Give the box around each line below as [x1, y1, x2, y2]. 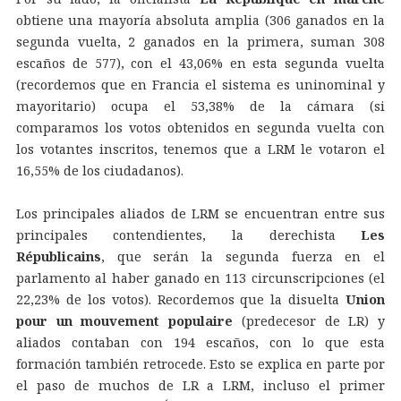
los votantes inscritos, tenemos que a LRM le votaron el [15, 141, 386, 158]
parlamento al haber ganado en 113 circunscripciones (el [15, 269, 386, 287]
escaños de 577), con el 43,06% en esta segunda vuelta [15, 55, 386, 73]
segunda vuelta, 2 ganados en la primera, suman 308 [15, 33, 386, 51]
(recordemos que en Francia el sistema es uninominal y [15, 76, 386, 94]
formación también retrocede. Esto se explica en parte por [15, 355, 386, 373]
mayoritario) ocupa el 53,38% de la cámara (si [15, 98, 386, 115]
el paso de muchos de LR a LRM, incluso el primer [15, 377, 386, 395]
